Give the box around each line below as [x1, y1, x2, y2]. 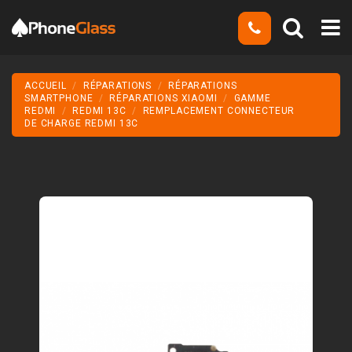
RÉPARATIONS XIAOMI [109, 93, 218, 104]
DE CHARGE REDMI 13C [24, 118, 139, 130]
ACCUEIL [24, 80, 68, 92]
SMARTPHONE [24, 93, 93, 104]
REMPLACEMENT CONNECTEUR [142, 105, 295, 117]
